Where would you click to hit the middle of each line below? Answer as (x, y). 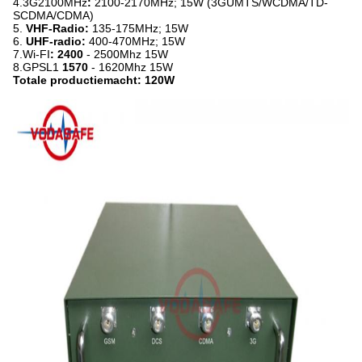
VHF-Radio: (59, 28)
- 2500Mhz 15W (126, 54)
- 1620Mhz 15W (130, 67)
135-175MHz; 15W (140, 28)
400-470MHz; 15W (137, 41)
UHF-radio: (57, 41)
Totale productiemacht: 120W (94, 80)
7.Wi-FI (32, 54)
